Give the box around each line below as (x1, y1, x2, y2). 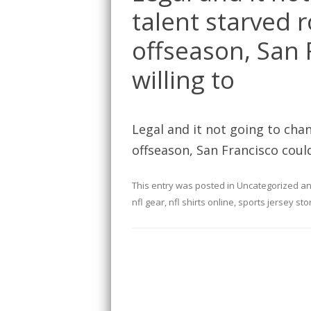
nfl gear (132, 196, 165, 209)
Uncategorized (237, 179, 299, 192)
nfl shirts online (169, 196, 234, 209)
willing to (132, 63, 235, 96)
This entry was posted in (132, 179, 237, 192)
